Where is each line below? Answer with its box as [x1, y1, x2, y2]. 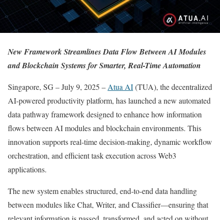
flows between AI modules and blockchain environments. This [8, 123, 201, 133]
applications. [8, 164, 47, 174]
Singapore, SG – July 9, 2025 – [8, 82, 108, 92]
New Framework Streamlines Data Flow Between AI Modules [8, 46, 206, 57]
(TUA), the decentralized [133, 82, 212, 92]
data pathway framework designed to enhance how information [8, 109, 202, 119]
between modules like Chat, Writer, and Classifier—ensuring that [8, 199, 208, 210]
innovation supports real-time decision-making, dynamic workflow [8, 137, 212, 147]
